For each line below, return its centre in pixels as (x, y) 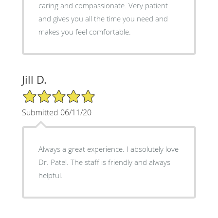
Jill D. (34, 79)
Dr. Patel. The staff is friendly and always (104, 162)
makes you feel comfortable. (84, 31)
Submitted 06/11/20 (56, 112)
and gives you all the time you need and (103, 18)
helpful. (50, 175)
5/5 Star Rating (46, 93)
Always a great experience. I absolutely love (108, 149)
